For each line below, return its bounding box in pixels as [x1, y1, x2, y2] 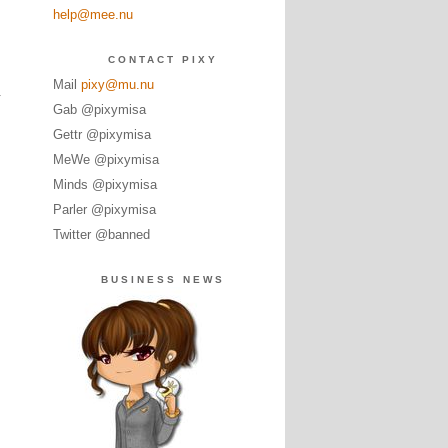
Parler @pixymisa [52, 202, 156, 217]
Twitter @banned [52, 227, 150, 242]
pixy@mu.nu [80, 77, 154, 92]
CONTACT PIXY [107, 54, 218, 65]
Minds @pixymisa [52, 177, 157, 192]
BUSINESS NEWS [100, 274, 225, 285]
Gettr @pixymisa [52, 127, 151, 142]
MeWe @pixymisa [52, 152, 159, 167]
